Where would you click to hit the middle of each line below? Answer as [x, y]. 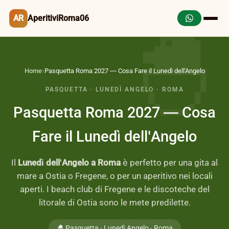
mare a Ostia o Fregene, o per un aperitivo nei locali [114, 176]
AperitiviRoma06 [58, 18]
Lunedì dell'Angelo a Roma [69, 163]
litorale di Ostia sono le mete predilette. [114, 202]
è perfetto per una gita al [169, 163]
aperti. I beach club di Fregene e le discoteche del [114, 189]
